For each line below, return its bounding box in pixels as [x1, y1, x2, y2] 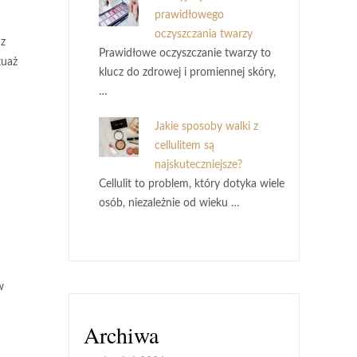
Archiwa [84, 320, 159, 350]
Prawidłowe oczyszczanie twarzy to [99, 48, 271, 59]
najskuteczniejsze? [155, 159, 242, 171]
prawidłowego [155, 10, 224, 21]
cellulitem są [155, 140, 214, 151]
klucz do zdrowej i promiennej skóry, [99, 67, 276, 78]
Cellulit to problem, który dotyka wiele [99, 178, 284, 190]
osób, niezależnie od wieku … [99, 198, 240, 209]
